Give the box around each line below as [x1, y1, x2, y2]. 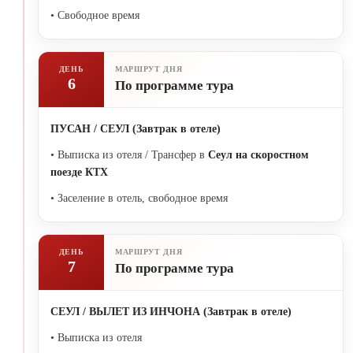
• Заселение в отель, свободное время [50, 191, 228, 204]
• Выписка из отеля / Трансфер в [50, 148, 208, 161]
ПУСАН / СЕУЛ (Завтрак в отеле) [50, 122, 221, 135]
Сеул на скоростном [208, 148, 309, 161]
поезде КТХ [50, 165, 108, 178]
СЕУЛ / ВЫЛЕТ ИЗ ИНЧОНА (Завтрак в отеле [50, 305, 288, 318]
